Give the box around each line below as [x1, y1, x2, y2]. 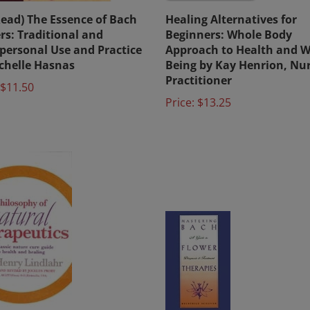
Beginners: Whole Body [165, 16, 292, 31]
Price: [165, 84, 194, 99]
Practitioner [165, 62, 232, 77]
